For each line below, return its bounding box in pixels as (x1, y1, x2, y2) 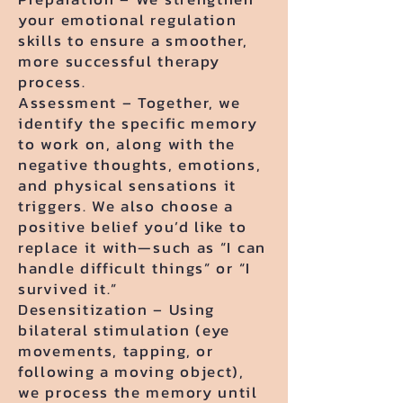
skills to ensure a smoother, (18, 29, 248, 52)
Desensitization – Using (18, 298, 216, 321)
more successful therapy (18, 49, 221, 73)
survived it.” (18, 277, 119, 300)
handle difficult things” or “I (18, 256, 251, 280)
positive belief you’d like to (18, 215, 247, 238)
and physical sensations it (18, 174, 237, 197)
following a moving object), (18, 360, 245, 383)
